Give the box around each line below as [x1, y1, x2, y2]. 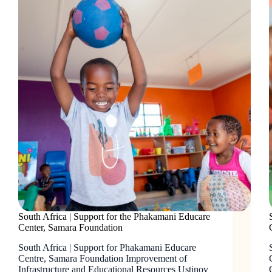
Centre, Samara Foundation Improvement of [18, 253, 187, 263]
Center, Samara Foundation [18, 222, 123, 233]
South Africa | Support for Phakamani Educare [18, 242, 196, 253]
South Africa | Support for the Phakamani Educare [18, 211, 210, 222]
